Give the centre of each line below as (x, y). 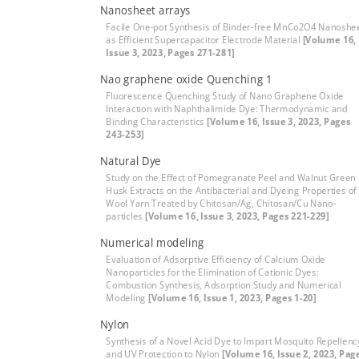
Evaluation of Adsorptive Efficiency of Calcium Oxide (216, 259)
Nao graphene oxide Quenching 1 (186, 79)
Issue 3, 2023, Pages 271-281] (170, 52)
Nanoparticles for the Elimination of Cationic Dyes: (212, 272)
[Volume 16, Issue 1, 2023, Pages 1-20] (232, 298)
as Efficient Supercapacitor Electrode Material (204, 40)
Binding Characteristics (156, 121)
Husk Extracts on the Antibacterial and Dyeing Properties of (231, 190)
